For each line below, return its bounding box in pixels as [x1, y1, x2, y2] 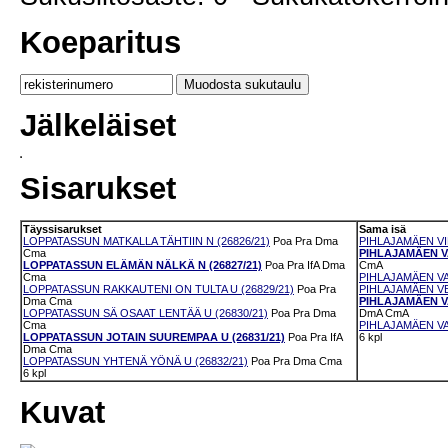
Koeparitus [20, 24, 181, 60]
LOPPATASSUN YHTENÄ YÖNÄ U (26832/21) [23, 355, 248, 368]
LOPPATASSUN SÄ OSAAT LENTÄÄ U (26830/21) [23, 307, 268, 320]
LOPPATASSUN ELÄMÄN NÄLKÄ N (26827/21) [23, 259, 262, 272]
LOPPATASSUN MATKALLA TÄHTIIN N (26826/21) [23, 235, 270, 248]
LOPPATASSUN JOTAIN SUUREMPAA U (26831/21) [23, 331, 285, 344]
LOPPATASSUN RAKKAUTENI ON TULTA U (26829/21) [23, 283, 294, 296]
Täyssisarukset [23, 223, 102, 236]
